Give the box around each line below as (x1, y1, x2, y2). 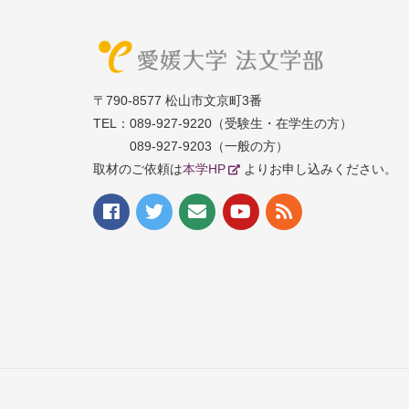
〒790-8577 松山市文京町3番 (93, 93, 262, 109)
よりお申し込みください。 (243, 162, 397, 177)
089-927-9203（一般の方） (130, 139, 288, 154)
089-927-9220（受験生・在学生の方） (130, 116, 352, 131)
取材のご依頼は (93, 162, 183, 177)
